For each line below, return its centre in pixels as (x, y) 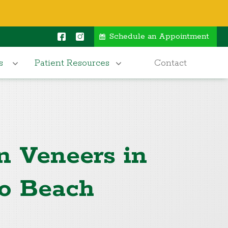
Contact (171, 63)
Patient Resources (72, 63)
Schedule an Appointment (159, 37)
